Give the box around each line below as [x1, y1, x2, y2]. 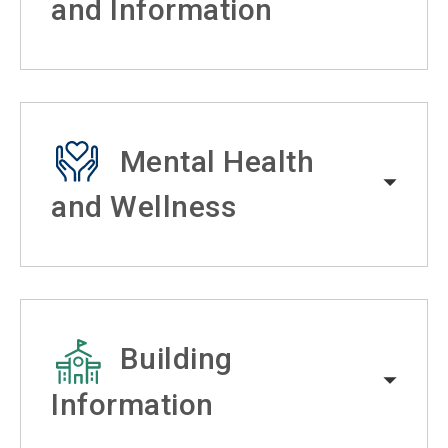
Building [119, 341, 233, 377]
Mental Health [119, 143, 314, 179]
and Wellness [51, 189, 236, 225]
